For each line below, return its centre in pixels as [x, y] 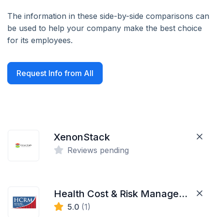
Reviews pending [98, 150]
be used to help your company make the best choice [105, 28]
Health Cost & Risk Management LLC [183, 194]
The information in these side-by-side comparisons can [108, 16]
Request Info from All [55, 73]
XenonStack [82, 137]
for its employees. [40, 40]
